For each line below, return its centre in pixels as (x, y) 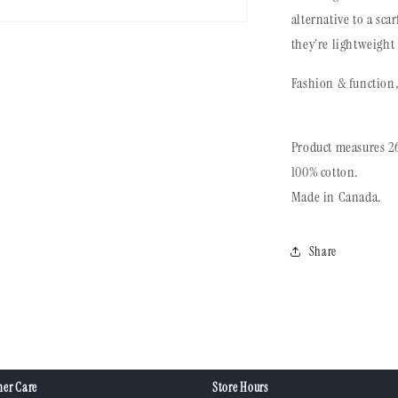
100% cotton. (324, 172)
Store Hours (240, 387)
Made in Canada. (336, 197)
